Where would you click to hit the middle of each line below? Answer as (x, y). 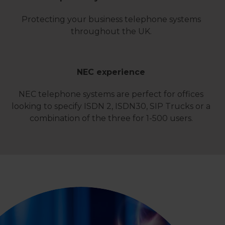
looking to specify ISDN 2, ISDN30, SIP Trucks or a (111, 106)
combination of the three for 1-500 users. (111, 119)
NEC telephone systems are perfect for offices (111, 94)
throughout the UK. (111, 31)
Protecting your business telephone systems (111, 19)
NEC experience (111, 72)
